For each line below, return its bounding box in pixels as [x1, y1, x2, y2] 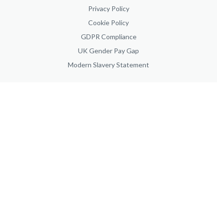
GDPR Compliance [80, 32, 137, 41]
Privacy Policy [88, 4, 129, 13]
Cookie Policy [88, 18, 129, 27]
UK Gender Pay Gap [78, 46, 139, 55]
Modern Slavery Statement [68, 60, 149, 69]
